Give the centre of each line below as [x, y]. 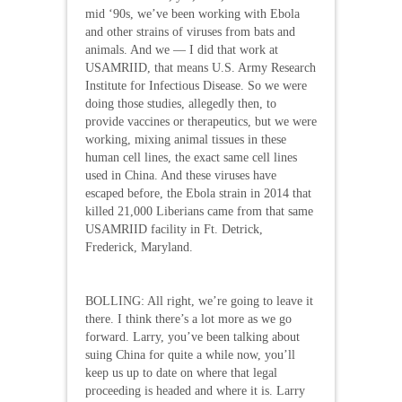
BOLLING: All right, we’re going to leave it [199, 301]
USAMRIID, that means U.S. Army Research [201, 67]
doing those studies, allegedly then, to [181, 103]
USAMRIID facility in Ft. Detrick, [174, 229]
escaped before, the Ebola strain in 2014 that [198, 193]
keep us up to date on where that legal [181, 372]
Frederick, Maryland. [139, 247]
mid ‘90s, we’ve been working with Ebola [192, 13]
